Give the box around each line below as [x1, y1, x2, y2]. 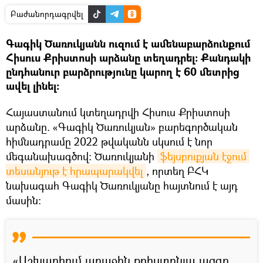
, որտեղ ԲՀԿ [146, 163, 208, 178]
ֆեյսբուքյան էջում [160, 149, 247, 163]
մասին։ [6, 193, 41, 207]
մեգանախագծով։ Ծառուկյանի [6, 149, 157, 163]
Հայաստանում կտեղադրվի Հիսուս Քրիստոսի [6, 104, 230, 119]
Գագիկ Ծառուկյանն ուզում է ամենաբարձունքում [6, 36, 250, 51]
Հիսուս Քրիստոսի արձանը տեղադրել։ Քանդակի [6, 50, 251, 65]
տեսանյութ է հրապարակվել [6, 163, 143, 178]
